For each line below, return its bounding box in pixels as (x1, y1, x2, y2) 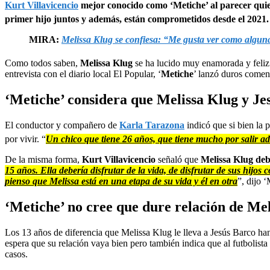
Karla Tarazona (119, 119, 184, 130)
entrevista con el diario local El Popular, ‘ (5, 68, 161, 79)
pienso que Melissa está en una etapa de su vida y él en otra (5, 175, 237, 186)
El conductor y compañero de (5, 119, 119, 130)
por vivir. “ (5, 133, 46, 144)
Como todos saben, (5, 57, 80, 68)
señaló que (155, 154, 201, 165)
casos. (5, 248, 28, 259)
